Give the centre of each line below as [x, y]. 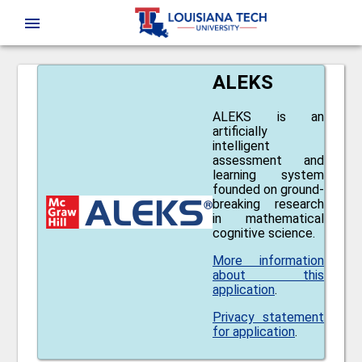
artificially [240, 131]
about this [268, 275]
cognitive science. [264, 233]
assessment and [268, 160]
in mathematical [268, 218]
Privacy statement [268, 317]
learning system [268, 175]
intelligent [241, 145]
